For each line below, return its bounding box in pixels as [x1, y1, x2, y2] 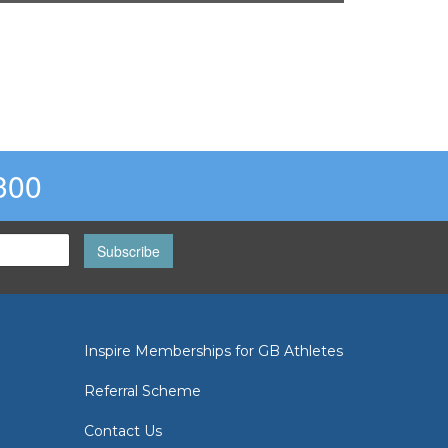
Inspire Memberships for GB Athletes [83, 341, 343, 360]
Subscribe [96, 241, 160, 262]
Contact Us [83, 421, 162, 440]
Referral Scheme [83, 381, 201, 400]
